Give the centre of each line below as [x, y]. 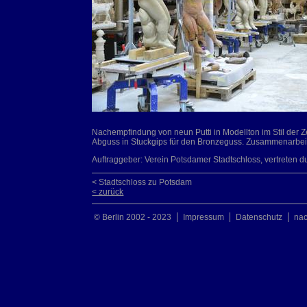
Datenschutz [259, 217]
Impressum [204, 217]
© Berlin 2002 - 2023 [133, 217]
